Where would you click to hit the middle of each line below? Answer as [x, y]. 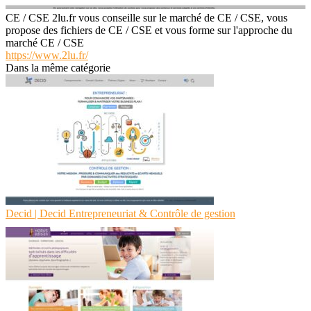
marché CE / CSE [45, 42]
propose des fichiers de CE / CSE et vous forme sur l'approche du [149, 30]
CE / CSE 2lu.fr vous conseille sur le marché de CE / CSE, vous [146, 17]
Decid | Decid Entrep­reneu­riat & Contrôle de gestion [120, 213]
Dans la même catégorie [58, 67]
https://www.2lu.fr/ [47, 55]
